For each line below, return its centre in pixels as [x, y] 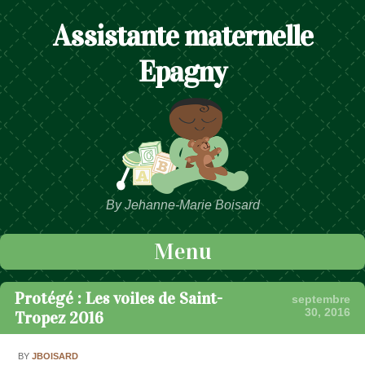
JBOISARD [55, 356]
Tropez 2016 [59, 318]
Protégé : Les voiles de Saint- [119, 299]
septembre [321, 299]
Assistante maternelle [182, 36]
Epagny [182, 72]
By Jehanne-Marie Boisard [182, 205]
